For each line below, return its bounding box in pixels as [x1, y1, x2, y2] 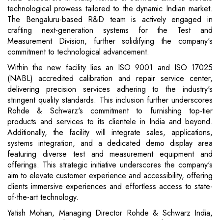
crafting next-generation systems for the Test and [7, 25, 213, 36]
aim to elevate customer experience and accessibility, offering [7, 170, 213, 182]
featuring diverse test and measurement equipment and [7, 148, 213, 160]
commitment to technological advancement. [7, 46, 149, 58]
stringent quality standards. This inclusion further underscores [7, 94, 213, 106]
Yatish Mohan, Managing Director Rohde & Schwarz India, [7, 207, 213, 219]
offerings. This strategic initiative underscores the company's [7, 159, 213, 171]
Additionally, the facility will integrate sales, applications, [7, 127, 213, 138]
